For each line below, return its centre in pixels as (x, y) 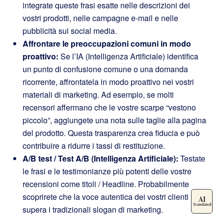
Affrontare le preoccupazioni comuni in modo (107, 44)
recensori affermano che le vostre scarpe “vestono (109, 108)
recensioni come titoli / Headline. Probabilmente (106, 184)
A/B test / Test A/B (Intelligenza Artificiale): (100, 159)
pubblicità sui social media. (70, 31)
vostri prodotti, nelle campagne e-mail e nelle (100, 18)
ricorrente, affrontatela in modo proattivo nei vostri (108, 82)
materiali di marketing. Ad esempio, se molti (98, 95)
